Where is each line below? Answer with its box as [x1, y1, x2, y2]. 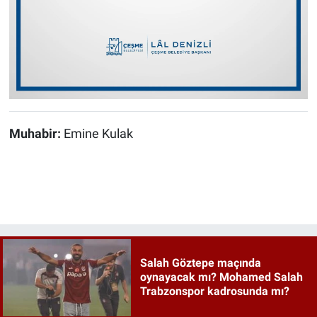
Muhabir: [8, 127, 64, 142]
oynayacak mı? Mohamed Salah [139, 270, 303, 284]
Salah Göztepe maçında [139, 256, 261, 270]
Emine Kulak [63, 127, 133, 142]
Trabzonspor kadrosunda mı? [139, 284, 289, 299]
